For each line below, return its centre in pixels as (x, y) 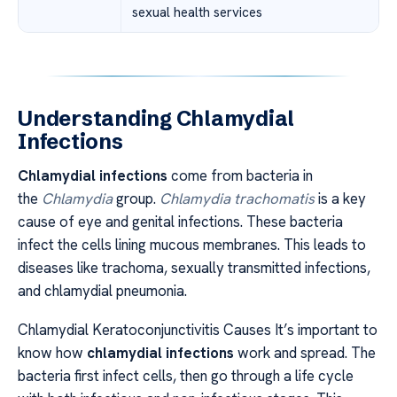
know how (52, 353)
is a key (340, 198)
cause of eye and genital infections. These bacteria (180, 221)
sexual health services (197, 12)
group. (136, 198)
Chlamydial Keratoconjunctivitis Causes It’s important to (198, 330)
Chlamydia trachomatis (237, 198)
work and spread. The (305, 353)
